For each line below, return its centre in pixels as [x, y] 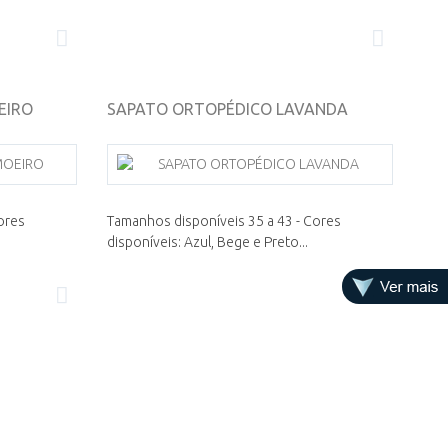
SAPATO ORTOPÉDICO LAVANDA [228, 109]
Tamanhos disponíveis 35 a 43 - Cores [224, 221]
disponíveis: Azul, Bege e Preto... [208, 242]
